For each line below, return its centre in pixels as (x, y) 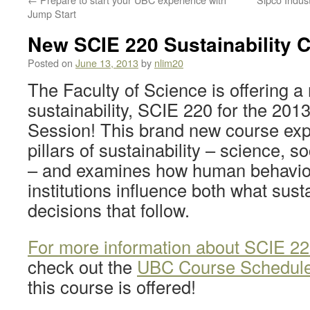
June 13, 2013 (107, 63)
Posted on (50, 63)
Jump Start (52, 13)
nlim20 (169, 63)
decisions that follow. (109, 210)
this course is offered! (112, 286)
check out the (82, 266)
